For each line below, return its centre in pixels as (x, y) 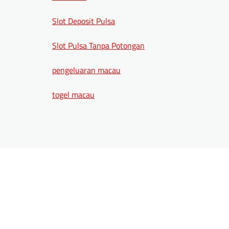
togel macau (73, 94)
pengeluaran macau (86, 70)
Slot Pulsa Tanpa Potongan (98, 45)
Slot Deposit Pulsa (84, 21)
